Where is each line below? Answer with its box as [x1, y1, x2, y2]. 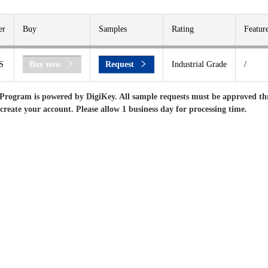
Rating [172, 25, 194, 33]
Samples [99, 25, 127, 33]
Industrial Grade [172, 60, 227, 69]
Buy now [29, 60, 61, 69]
